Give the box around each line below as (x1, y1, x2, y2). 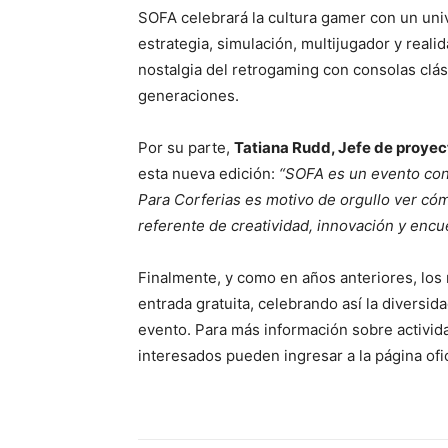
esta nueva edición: (138, 164, 275, 184)
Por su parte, (138, 138, 234, 158)
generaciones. (138, 86, 239, 106)
